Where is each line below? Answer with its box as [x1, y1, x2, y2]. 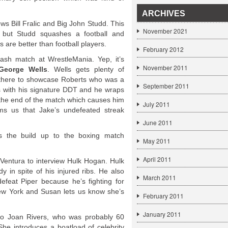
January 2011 [143, 210, 181, 218]
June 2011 [143, 118, 173, 127]
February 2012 [143, 45, 184, 53]
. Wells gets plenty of [47, 65, 124, 73]
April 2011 [143, 155, 172, 163]
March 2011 [143, 173, 176, 182]
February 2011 [143, 191, 184, 200]
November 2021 [143, 26, 188, 35]
